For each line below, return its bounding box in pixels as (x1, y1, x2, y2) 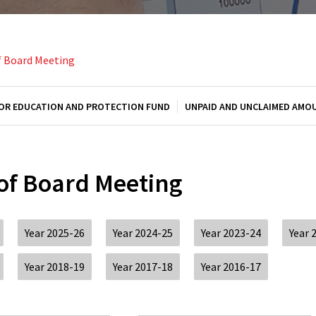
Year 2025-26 (25, 226, 85, 241)
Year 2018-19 (25, 260, 85, 274)
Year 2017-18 (113, 260, 174, 274)
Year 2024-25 (113, 226, 174, 241)
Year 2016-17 (201, 260, 262, 274)
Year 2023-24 (201, 226, 262, 241)
